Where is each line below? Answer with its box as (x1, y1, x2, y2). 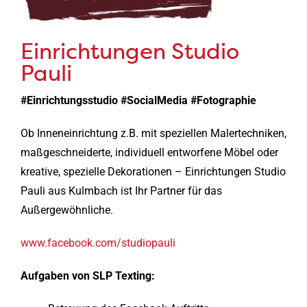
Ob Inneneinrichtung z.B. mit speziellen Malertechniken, (20, 126, 286, 140)
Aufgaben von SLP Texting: (20, 269, 155, 282)
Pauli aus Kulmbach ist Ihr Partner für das (20, 184, 222, 197)
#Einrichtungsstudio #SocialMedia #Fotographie (20, 93, 256, 107)
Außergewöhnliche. (20, 203, 113, 217)
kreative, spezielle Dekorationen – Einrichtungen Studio (20, 164, 286, 178)
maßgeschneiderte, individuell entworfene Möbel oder (20, 145, 278, 159)
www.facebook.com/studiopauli (20, 236, 175, 249)
